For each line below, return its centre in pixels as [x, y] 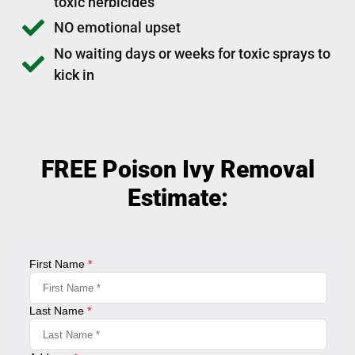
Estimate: [177, 197]
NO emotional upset [117, 28]
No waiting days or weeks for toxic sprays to [192, 53]
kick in [74, 74]
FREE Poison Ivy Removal [177, 169]
